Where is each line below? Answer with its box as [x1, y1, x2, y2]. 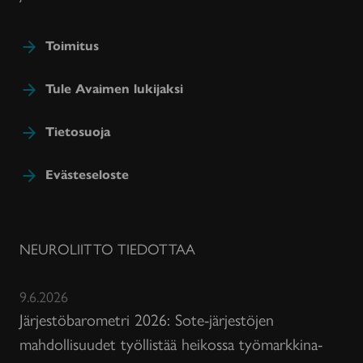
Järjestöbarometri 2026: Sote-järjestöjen [19, 307, 274, 331]
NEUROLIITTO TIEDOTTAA [19, 238, 195, 259]
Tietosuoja [45, 122, 110, 141]
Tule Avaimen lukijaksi [45, 79, 183, 98]
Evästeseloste [45, 164, 129, 184]
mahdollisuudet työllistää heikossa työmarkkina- [19, 331, 322, 356]
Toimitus [45, 35, 99, 54]
